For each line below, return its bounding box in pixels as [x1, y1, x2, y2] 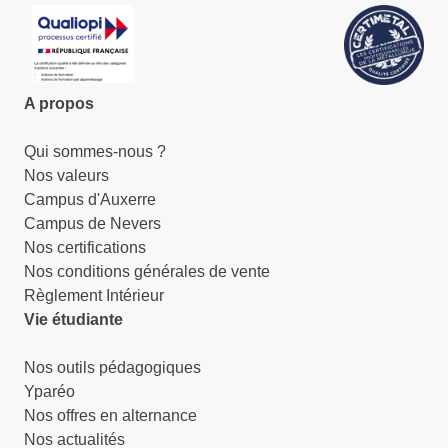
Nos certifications [24, 239, 146, 257]
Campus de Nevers [24, 215, 161, 233]
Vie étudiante [24, 311, 123, 329]
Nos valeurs [24, 167, 109, 185]
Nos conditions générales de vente [24, 263, 270, 281]
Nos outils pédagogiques [24, 359, 201, 377]
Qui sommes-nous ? [24, 143, 166, 161]
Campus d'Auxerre [24, 191, 156, 209]
